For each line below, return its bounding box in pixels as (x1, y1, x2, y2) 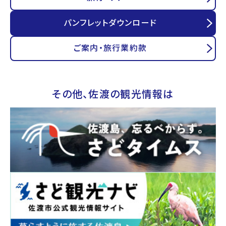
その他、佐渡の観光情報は (52, 88, 174, 101)
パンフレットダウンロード (63, 18, 157, 28)
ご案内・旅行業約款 (73, 43, 147, 53)
